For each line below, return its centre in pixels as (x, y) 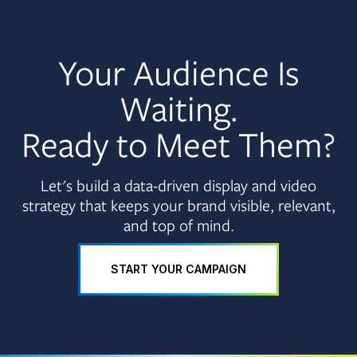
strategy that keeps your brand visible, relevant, (178, 205)
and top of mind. (178, 225)
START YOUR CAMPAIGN (178, 269)
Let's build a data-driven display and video (178, 185)
